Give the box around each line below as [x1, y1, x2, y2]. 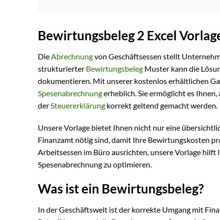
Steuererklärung [51, 100, 105, 110]
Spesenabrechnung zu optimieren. [38, 160, 152, 169]
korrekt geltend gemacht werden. [105, 100, 218, 110]
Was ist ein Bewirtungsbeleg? [38, 181, 204, 196]
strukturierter [38, 63, 86, 73]
